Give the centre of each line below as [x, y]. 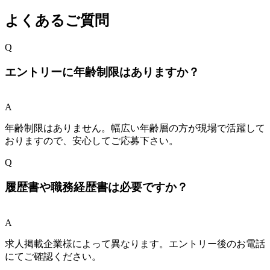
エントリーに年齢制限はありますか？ [102, 72]
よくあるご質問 [57, 21]
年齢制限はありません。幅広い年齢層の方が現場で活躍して [135, 128]
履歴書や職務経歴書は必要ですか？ [96, 187]
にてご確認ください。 [53, 256]
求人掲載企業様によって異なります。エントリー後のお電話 [135, 243]
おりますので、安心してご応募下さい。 [92, 141]
